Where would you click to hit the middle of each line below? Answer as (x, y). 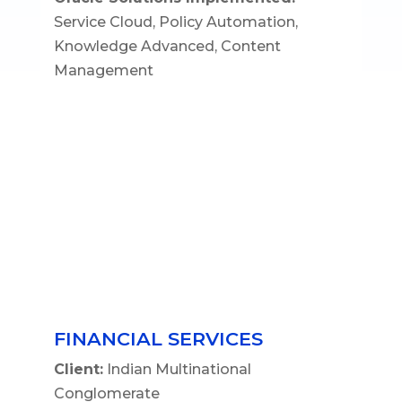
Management (103, 70)
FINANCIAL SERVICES (158, 338)
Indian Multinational (177, 369)
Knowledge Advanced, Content (167, 46)
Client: (78, 369)
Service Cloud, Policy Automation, (175, 22)
